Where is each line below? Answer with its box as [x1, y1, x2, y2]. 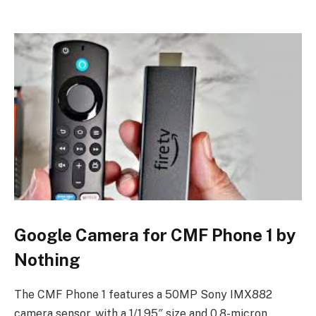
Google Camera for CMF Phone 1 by [14, 224, 296, 245]
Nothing [14, 249, 80, 269]
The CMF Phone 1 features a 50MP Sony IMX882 [14, 287, 272, 301]
